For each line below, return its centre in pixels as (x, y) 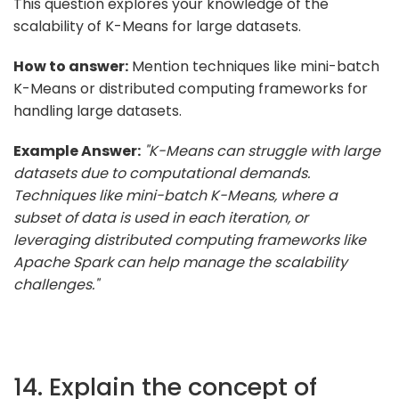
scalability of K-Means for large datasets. (157, 26)
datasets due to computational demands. (162, 173)
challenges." (56, 284)
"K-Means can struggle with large (262, 151)
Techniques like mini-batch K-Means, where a (175, 195)
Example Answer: (77, 151)
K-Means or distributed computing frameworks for (191, 88)
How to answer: (71, 66)
